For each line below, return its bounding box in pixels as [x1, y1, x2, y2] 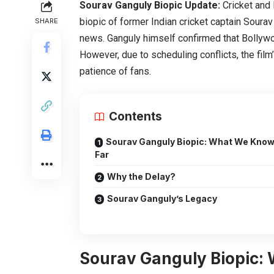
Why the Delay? [107, 171, 176, 182]
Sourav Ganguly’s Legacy [107, 193, 217, 204]
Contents [109, 109, 162, 124]
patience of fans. [80, 65, 151, 77]
